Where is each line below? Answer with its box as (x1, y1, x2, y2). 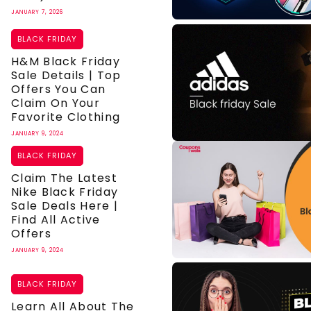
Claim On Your (11, 94, 100, 111)
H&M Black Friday (11, 53, 120, 69)
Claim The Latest (11, 169, 117, 186)
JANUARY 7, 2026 (11, 8, 63, 16)
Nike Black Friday (11, 183, 119, 200)
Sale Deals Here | (11, 197, 119, 214)
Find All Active (11, 211, 101, 228)
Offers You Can (11, 81, 106, 97)
